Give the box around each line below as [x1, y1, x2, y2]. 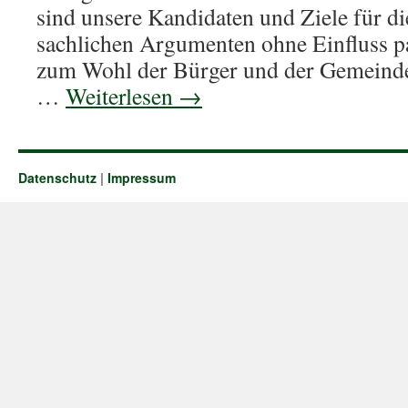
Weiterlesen [66, 80, 178, 111]
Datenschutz [18, 168, 97, 187]
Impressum [107, 168, 176, 187]
